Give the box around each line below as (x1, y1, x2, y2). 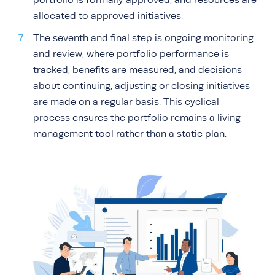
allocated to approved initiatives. (33, 10, 183, 21)
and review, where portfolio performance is (33, 48, 229, 60)
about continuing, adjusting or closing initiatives (33, 80, 250, 91)
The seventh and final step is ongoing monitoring (33, 33, 254, 44)
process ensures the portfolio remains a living (33, 112, 241, 123)
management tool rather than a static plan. (33, 128, 227, 139)
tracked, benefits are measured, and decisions (33, 64, 242, 76)
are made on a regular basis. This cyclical (33, 96, 219, 107)
